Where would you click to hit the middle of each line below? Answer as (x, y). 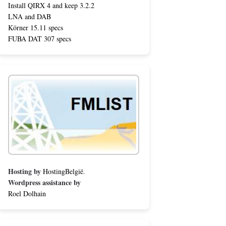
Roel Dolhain (27, 194)
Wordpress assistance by (44, 183)
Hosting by (24, 172)
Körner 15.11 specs (36, 28)
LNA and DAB (30, 17)
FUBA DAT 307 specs (40, 39)
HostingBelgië (63, 172)
